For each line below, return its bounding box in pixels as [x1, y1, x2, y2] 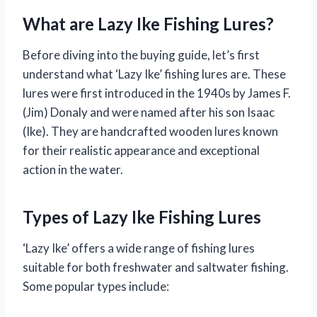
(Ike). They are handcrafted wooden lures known [23, 124, 278, 139]
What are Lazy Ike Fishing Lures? [23, 13, 274, 35]
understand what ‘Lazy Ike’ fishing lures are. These [23, 67, 286, 82]
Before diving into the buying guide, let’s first [23, 47, 260, 63]
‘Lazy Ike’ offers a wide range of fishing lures [23, 241, 255, 256]
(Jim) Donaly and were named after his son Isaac [23, 105, 275, 120]
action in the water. [23, 162, 123, 178]
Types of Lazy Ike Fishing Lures [23, 207, 261, 228]
